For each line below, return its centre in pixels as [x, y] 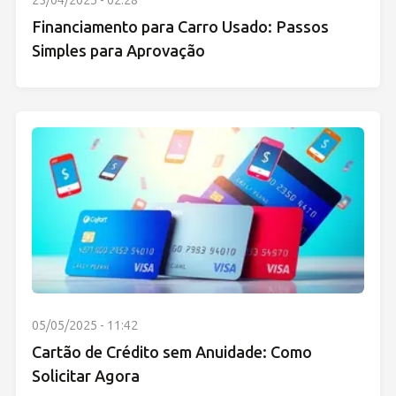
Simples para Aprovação [118, 51]
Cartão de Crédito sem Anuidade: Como [172, 352]
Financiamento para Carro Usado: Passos [180, 27]
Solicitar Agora [86, 376]
